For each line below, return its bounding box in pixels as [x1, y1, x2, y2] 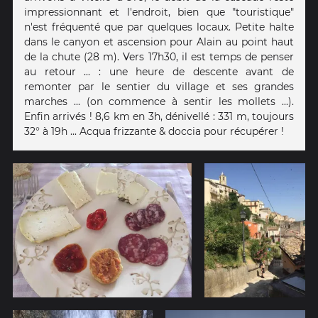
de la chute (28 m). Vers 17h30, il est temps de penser [24, 50, 294, 63]
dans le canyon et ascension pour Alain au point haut [24, 35, 294, 48]
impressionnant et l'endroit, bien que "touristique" [24, 5, 294, 18]
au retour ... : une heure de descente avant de [24, 65, 294, 78]
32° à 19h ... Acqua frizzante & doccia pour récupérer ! [24, 124, 284, 138]
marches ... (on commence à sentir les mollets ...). [24, 94, 294, 108]
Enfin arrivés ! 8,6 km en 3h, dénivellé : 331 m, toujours [24, 109, 294, 123]
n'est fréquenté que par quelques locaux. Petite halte [24, 20, 294, 33]
